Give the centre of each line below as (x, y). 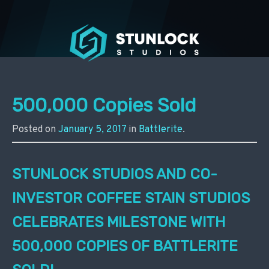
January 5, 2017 (92, 129)
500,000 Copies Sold (104, 105)
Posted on (35, 129)
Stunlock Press (92, 35)
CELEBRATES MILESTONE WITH (119, 222)
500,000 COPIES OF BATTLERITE (125, 246)
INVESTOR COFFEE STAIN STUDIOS (131, 198)
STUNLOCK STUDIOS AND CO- (115, 174)
